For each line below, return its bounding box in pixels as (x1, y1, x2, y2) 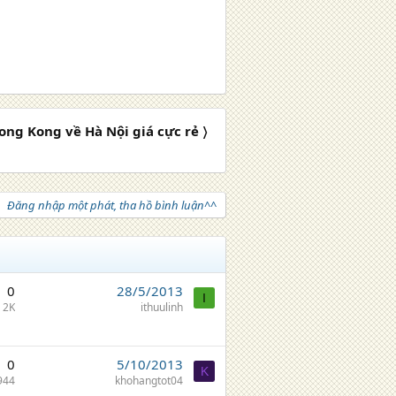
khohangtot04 (115, 373, 183, 388)
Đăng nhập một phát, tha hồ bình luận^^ (7, 197, 217, 213)
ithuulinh (141, 300, 183, 315)
